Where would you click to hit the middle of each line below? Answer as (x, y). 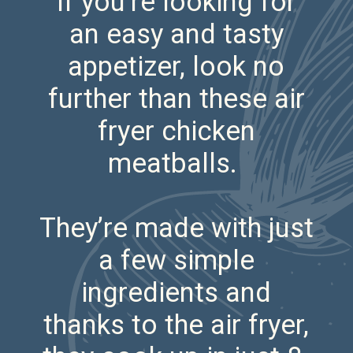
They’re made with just (176, 228)
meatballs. (176, 163)
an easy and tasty (176, 34)
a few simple (176, 260)
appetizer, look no (176, 67)
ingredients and (176, 293)
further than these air (176, 99)
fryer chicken (176, 131)
